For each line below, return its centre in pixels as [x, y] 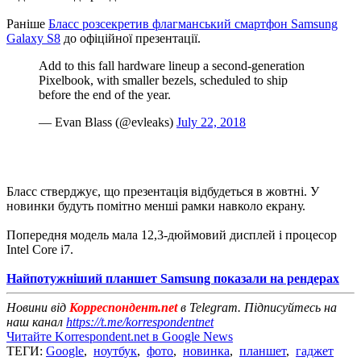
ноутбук [115, 351]
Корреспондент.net [125, 307]
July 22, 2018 [211, 122]
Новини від [38, 307]
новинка [206, 351]
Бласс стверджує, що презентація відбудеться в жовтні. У [163, 191]
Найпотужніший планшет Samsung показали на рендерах [173, 278]
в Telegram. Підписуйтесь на [259, 307]
